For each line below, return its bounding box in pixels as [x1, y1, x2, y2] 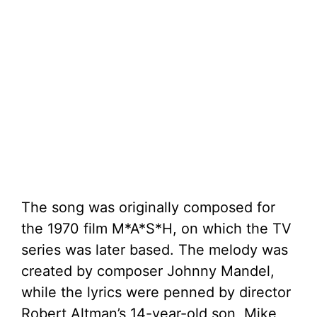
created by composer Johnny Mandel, [21, 263, 275, 279]
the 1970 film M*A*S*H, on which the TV [21, 220, 292, 237]
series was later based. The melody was [21, 241, 288, 258]
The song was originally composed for [21, 199, 275, 216]
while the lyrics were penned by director [21, 284, 291, 301]
